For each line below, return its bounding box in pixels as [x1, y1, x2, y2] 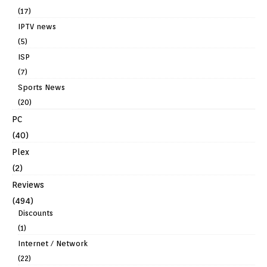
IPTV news [18, 22, 56, 32]
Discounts [18, 209, 53, 218]
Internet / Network [18, 239, 88, 249]
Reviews [12, 180, 44, 190]
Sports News [18, 83, 65, 92]
